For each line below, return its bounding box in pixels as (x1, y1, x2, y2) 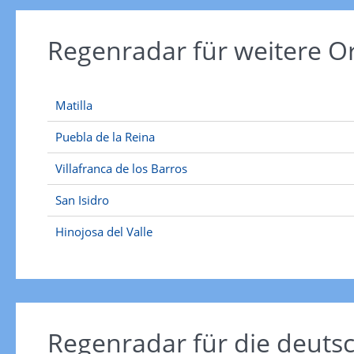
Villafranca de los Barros (55, 160, 187, 176)
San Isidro (55, 192, 109, 208)
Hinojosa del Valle (55, 224, 153, 239)
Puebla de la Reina (55, 129, 155, 145)
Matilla (55, 97, 92, 113)
